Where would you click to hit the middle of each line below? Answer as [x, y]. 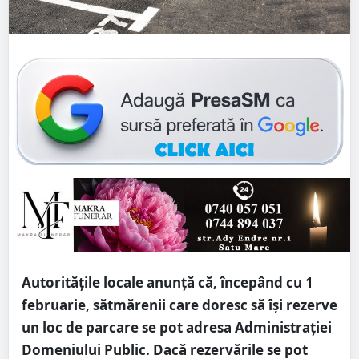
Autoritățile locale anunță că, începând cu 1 [167, 282]
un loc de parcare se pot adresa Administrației [177, 327]
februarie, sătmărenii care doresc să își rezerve [179, 305]
